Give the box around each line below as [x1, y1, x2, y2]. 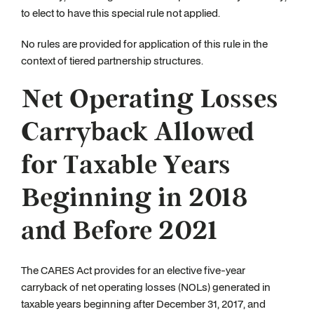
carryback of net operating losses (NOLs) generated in [21, 280, 271, 294]
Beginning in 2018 [21, 182, 248, 215]
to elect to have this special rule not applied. [21, 6, 222, 20]
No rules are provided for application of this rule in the [21, 36, 268, 51]
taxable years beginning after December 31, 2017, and [21, 296, 266, 311]
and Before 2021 [21, 214, 217, 248]
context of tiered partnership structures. [21, 53, 203, 68]
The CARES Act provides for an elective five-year [21, 263, 245, 278]
